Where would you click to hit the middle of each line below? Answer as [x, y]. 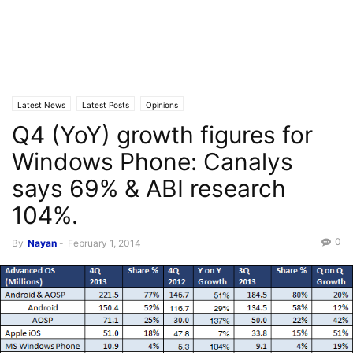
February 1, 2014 [104, 243]
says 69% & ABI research [149, 188]
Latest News [41, 105]
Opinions [162, 105]
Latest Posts [106, 105]
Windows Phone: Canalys [152, 162]
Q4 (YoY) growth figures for [162, 135]
